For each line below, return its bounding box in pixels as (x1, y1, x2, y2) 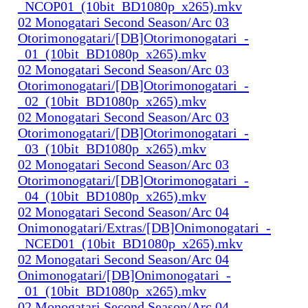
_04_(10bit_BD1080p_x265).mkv (18, 188, 206, 203)
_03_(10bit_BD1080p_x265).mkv (18, 140, 206, 156)
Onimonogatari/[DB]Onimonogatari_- (18, 267, 231, 283)
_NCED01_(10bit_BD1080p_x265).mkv (18, 235, 243, 251)
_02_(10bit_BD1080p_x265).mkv (18, 93, 206, 109)
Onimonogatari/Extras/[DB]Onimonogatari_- (18, 219, 271, 235)
